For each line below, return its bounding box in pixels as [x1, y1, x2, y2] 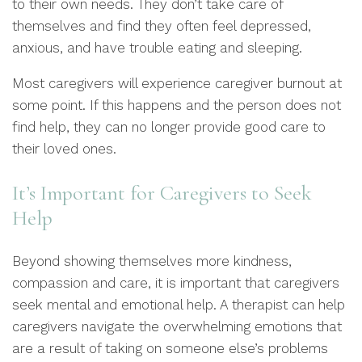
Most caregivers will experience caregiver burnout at [12, 75, 342, 91]
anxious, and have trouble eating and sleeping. [12, 40, 302, 56]
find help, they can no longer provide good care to [12, 119, 326, 135]
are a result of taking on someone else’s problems [12, 340, 328, 356]
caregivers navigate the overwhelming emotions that [12, 318, 342, 335]
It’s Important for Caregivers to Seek [12, 180, 312, 205]
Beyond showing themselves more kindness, [12, 253, 292, 269]
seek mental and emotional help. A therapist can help [12, 297, 345, 313]
